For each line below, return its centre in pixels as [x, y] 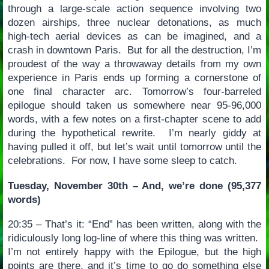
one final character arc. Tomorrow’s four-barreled [134, 91]
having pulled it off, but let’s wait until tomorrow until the [134, 147]
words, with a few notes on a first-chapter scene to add [134, 119]
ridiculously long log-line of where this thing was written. [134, 238]
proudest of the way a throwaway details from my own [134, 64]
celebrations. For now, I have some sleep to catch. [122, 160]
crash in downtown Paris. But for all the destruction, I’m [134, 50]
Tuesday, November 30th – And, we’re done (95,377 [134, 186]
